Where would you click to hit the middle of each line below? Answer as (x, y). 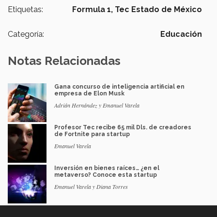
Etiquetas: (25, 10)
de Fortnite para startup (92, 134)
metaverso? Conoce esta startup (106, 175)
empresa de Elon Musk (89, 94)
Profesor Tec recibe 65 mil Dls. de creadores (123, 128)
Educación (181, 34)
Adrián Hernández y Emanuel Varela (97, 105)
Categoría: (26, 34)
